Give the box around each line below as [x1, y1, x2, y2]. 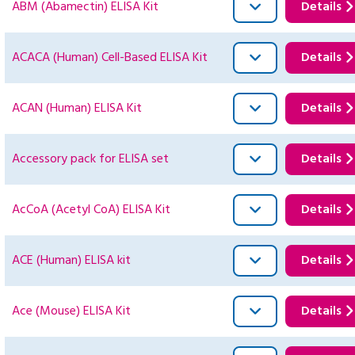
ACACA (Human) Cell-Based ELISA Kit [12, 48, 208, 69]
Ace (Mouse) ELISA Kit [12, 301, 131, 323]
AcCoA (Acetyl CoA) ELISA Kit [12, 200, 170, 221]
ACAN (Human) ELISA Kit [12, 98, 142, 120]
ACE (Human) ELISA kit [12, 250, 131, 272]
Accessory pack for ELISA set [12, 149, 169, 170]
